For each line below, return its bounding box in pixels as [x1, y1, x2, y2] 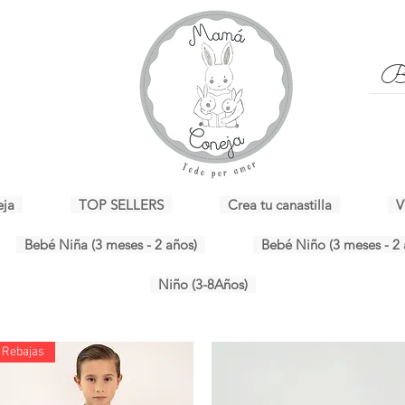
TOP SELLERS [79, 195, 164, 213]
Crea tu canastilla [228, 195, 332, 213]
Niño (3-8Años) [157, 275, 248, 293]
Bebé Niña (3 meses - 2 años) [24, 235, 197, 253]
